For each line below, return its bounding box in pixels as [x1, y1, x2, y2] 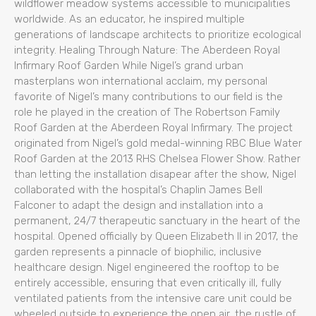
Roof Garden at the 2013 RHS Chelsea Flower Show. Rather [14, 152, 300, 165]
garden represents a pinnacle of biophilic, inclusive [14, 245, 262, 258]
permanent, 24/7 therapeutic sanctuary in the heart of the [14, 214, 300, 227]
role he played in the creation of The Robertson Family [14, 105, 280, 119]
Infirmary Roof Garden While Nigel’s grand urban [14, 59, 243, 72]
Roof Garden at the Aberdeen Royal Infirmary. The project [14, 121, 293, 134]
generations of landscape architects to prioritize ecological [14, 28, 301, 41]
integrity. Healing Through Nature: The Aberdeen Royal [14, 43, 280, 56]
